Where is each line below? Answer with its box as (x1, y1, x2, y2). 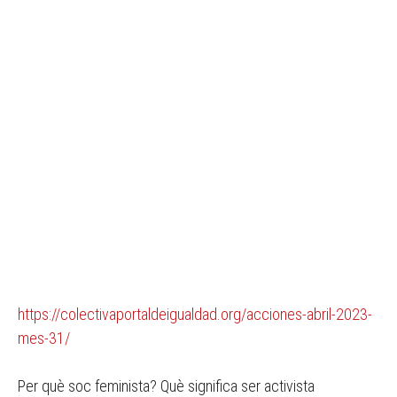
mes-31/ (18, 329, 70, 347)
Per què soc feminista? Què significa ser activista (18, 377, 315, 395)
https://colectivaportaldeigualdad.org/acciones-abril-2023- (18, 305, 372, 323)
